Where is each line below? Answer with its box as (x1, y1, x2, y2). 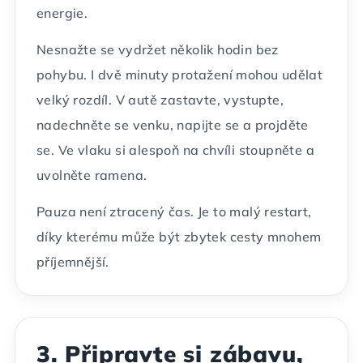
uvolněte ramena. (36, 167, 147, 183)
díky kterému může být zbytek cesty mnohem (36, 228, 322, 245)
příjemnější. (36, 254, 109, 270)
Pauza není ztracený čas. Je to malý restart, (36, 203, 312, 220)
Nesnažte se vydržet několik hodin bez (36, 41, 279, 58)
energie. (36, 5, 88, 21)
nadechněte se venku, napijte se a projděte (36, 117, 309, 133)
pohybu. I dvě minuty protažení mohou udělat (36, 66, 323, 83)
